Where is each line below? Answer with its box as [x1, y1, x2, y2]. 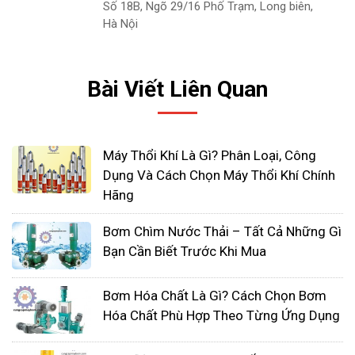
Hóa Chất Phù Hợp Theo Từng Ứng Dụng [103, 307, 340, 323]
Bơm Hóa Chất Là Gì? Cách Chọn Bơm [103, 288, 326, 303]
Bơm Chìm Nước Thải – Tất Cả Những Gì [103, 223, 342, 239]
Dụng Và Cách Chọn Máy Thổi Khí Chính [103, 167, 335, 183]
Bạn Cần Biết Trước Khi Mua [103, 243, 266, 259]
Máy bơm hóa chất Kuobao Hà [118, 6, 312, 23]
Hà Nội [103, 17, 138, 31]
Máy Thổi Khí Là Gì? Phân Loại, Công [103, 147, 316, 163]
